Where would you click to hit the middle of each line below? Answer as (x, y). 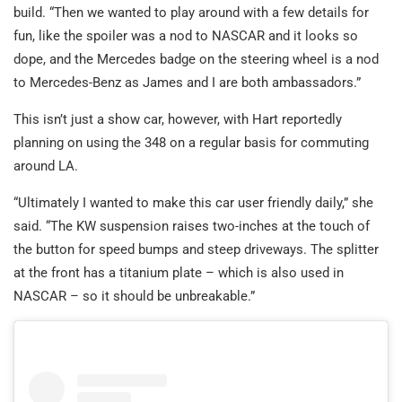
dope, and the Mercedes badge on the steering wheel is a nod (196, 60)
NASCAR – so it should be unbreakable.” (134, 297)
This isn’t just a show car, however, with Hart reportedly (178, 120)
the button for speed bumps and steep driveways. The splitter (196, 250)
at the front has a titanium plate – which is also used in (179, 273)
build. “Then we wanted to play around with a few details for (191, 13)
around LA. (46, 166)
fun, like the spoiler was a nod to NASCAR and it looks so (186, 36)
